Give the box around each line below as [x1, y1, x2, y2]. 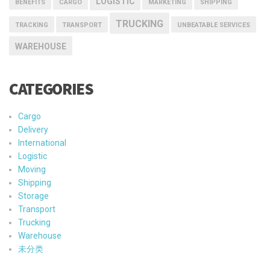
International [18, 137, 66, 148]
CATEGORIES [9, 78, 93, 99]
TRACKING [15, 20, 48, 29]
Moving [18, 164, 46, 174]
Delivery [18, 124, 48, 134]
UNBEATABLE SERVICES [177, 20, 250, 29]
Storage [18, 190, 49, 201]
